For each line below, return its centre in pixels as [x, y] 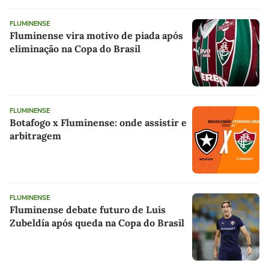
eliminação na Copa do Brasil [75, 48]
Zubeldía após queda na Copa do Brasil [97, 222]
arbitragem [35, 135]
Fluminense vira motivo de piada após [96, 35]
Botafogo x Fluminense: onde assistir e [98, 122]
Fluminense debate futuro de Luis [88, 209]
